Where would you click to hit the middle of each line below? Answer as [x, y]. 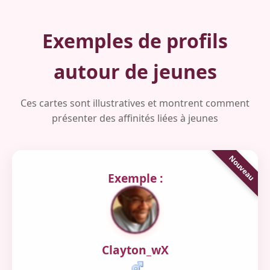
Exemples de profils [135, 41]
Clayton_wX [135, 250]
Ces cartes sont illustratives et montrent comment [135, 103]
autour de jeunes [135, 71]
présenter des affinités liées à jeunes [135, 118]
